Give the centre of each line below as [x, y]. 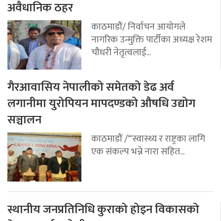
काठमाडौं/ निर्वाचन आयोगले [138, 26]
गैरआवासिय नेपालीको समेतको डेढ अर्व [91, 87]
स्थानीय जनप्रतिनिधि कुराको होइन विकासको [103, 209]
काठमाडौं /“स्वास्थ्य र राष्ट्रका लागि [148, 138]
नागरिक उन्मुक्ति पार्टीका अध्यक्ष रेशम [152, 39]
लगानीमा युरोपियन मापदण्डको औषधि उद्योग [101, 103]
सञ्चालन [24, 120]
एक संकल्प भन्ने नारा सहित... [138, 151]
